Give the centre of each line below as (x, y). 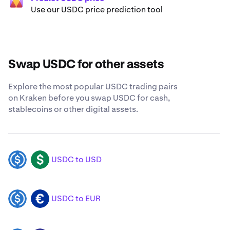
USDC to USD (76, 160)
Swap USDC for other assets (86, 65)
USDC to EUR (76, 199)
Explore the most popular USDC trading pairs (93, 87)
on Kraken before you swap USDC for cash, (89, 98)
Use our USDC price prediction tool (97, 10)
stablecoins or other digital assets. (73, 109)
